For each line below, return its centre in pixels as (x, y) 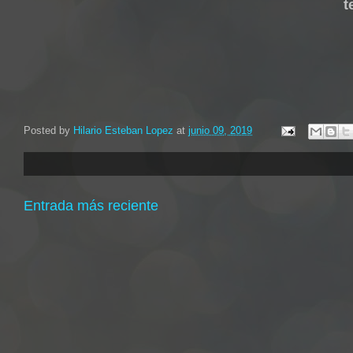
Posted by (48, 131)
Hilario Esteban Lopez (123, 131)
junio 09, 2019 (220, 131)
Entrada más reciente (91, 206)
